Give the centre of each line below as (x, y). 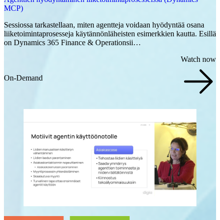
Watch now (198, 59)
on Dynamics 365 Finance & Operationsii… (72, 43)
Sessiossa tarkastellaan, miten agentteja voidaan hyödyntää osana (104, 25)
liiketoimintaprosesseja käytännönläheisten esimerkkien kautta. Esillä (110, 34)
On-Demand (23, 78)
